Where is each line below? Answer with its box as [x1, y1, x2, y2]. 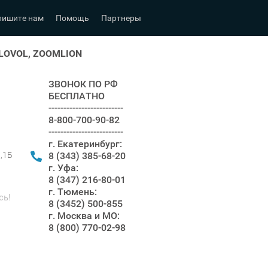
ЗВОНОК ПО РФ [48, 78, 118, 90]
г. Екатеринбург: [48, 138, 122, 150]
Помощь [56, 13, 89, 23]
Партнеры [101, 13, 141, 23]
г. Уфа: [48, 162, 78, 173]
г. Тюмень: [48, 185, 97, 197]
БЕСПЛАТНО [48, 90, 105, 102]
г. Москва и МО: [48, 209, 120, 221]
